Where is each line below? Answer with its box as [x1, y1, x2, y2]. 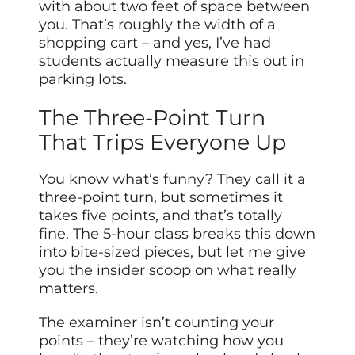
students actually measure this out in [39, 52, 305, 71]
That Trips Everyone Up [39, 128, 287, 155]
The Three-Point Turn [39, 104, 266, 131]
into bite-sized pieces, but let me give [39, 242, 307, 261]
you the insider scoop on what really [39, 261, 297, 279]
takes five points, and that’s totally [39, 206, 283, 224]
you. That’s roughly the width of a [39, 16, 277, 34]
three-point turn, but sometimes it [39, 188, 284, 206]
